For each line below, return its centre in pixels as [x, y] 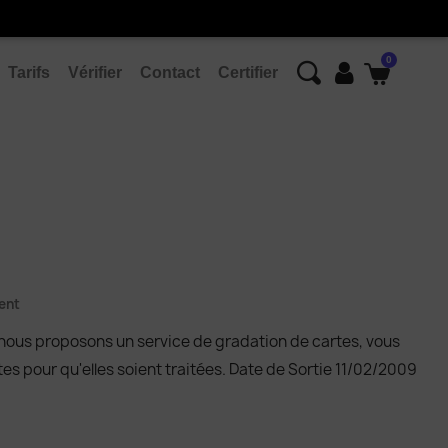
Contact [169, 72]
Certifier [247, 72]
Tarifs [28, 72]
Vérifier [94, 72]
